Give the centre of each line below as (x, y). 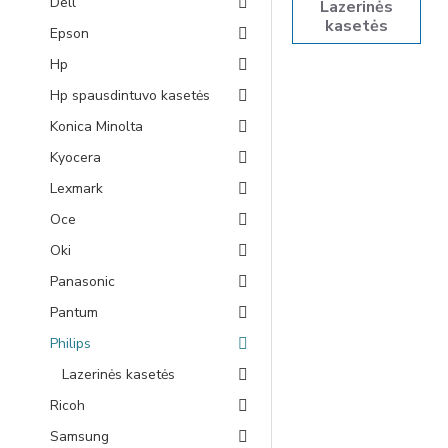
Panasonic (82, 281)
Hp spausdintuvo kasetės (130, 95)
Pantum (74, 312)
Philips (70, 343)
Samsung (79, 436)
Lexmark (76, 188)
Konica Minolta (96, 126)
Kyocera (75, 157)
